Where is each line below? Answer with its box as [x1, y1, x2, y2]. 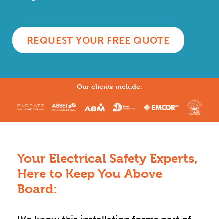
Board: [17, 181, 57, 197]
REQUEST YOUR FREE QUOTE [27, 34, 170, 46]
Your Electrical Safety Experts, [17, 151, 197, 166]
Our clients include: [77, 82, 142, 91]
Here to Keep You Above [17, 166, 162, 181]
